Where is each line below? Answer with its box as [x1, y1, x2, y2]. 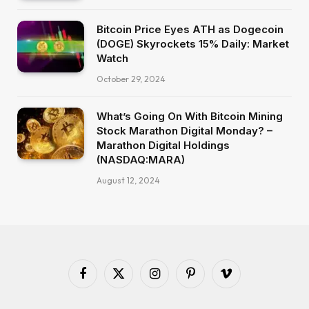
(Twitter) [117, 286, 154, 298]
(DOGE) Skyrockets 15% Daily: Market [97, 37, 289, 51]
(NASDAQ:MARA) [97, 153, 185, 167]
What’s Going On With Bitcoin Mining [97, 110, 283, 123]
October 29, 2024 [97, 74, 166, 85]
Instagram [153, 273, 197, 285]
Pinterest [189, 273, 228, 285]
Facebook [81, 273, 125, 285]
